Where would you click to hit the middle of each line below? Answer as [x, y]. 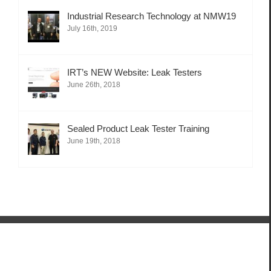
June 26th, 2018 [94, 84]
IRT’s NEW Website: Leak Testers [135, 72]
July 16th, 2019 [92, 28]
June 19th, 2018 [94, 141]
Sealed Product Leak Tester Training [138, 128]
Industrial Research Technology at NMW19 [152, 16]
